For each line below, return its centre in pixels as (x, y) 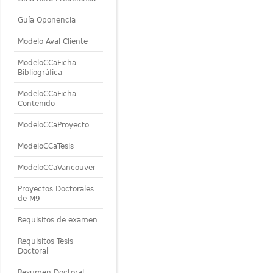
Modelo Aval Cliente (52, 42)
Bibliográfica (40, 73)
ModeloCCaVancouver (56, 168)
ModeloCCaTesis (45, 147)
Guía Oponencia (46, 20)
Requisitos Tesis (45, 242)
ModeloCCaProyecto (53, 125)
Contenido (36, 104)
